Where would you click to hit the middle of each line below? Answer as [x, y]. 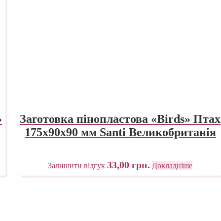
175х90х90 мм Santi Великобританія [120, 132]
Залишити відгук [77, 165]
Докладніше [172, 165]
